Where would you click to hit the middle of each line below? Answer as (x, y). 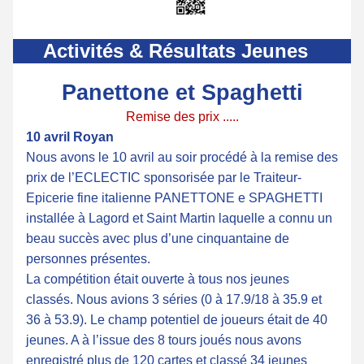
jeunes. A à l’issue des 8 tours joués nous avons (164, 340)
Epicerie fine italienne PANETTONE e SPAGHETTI (174, 198)
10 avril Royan (70, 137)
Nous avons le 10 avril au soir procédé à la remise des (182, 157)
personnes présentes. (90, 259)
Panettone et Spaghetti (182, 93)
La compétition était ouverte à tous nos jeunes (158, 279)
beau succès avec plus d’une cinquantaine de (158, 238)
